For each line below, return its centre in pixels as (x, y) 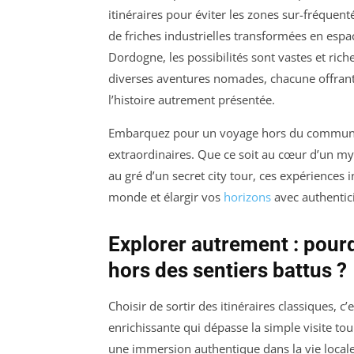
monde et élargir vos (166, 197)
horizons (247, 197)
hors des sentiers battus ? (228, 271)
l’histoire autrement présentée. (192, 100)
